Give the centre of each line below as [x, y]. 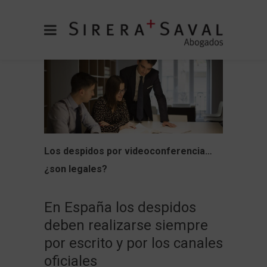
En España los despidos [120, 207]
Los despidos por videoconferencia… [128, 151]
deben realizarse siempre [126, 225]
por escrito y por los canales [133, 243]
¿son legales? [76, 169]
